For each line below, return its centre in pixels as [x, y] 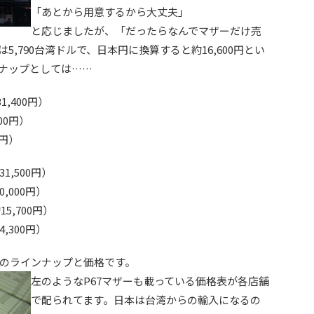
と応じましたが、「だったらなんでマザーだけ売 [146, 30]
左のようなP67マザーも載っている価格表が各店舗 [150, 281]
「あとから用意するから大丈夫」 [110, 12]
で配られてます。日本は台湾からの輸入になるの [146, 300]
